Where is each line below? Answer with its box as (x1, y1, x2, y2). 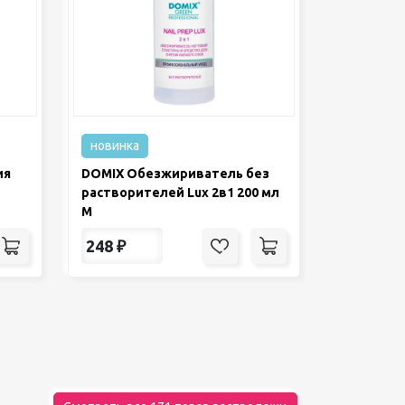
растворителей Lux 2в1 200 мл (81, 185, 279, 201)
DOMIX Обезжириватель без (81, 166, 269, 182)
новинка (90, 138, 139, 154)
